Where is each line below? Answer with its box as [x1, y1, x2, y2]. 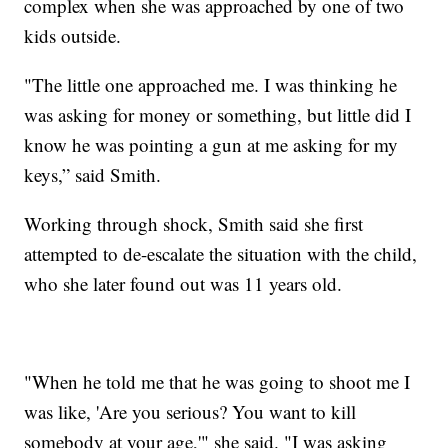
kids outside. [24, 22, 128, 48]
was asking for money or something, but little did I [24, 101, 412, 127]
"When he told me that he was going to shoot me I [24, 368, 411, 394]
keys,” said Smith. [24, 161, 168, 187]
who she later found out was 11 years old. [24, 270, 343, 296]
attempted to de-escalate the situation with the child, [24, 240, 418, 266]
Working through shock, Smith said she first [24, 210, 364, 236]
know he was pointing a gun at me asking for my [24, 131, 399, 157]
